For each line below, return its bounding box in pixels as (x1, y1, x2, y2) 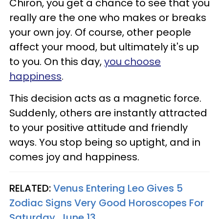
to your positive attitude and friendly (9, 121, 188, 134)
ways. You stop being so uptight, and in (9, 135, 200, 149)
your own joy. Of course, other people (9, 25, 191, 39)
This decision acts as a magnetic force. (9, 91, 201, 105)
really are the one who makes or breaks (9, 11, 206, 24)
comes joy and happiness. (9, 150, 139, 164)
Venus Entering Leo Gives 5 (53, 181, 183, 195)
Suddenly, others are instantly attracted (9, 106, 207, 120)
